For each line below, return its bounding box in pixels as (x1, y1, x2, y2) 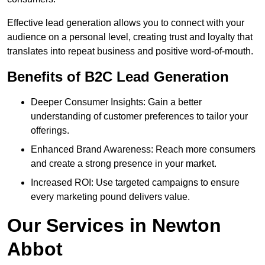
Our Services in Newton (7, 215, 221, 237)
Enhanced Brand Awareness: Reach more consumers (31, 144, 256, 155)
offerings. (31, 125, 69, 136)
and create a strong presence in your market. (31, 159, 216, 169)
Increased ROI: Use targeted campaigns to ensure (31, 177, 240, 188)
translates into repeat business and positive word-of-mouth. (7, 46, 253, 57)
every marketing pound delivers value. (31, 192, 190, 202)
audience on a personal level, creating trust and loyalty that (7, 32, 253, 43)
